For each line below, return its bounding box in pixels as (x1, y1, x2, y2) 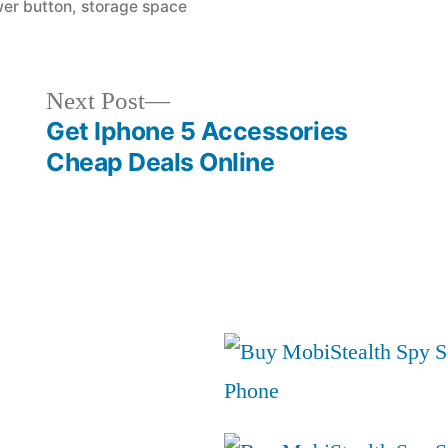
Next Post (46, 85, 146, 117)
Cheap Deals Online (46, 146, 275, 177)
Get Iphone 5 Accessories (46, 115, 348, 146)
